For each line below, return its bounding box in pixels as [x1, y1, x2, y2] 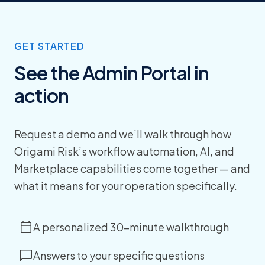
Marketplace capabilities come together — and [14, 161, 250, 175]
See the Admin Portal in [14, 60, 209, 85]
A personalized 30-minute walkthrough [33, 220, 229, 234]
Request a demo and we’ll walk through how [14, 127, 231, 141]
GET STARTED [14, 39, 85, 52]
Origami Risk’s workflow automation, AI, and [14, 144, 234, 158]
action [14, 83, 69, 107]
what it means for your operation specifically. [14, 178, 237, 192]
